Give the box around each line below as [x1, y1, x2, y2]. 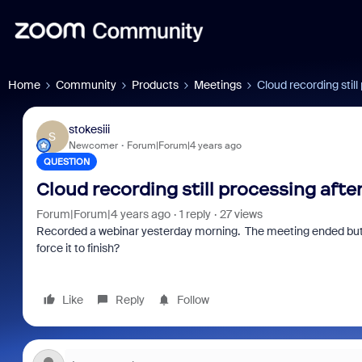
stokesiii [68, 121, 110, 137]
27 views [219, 207, 263, 221]
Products [132, 78, 179, 92]
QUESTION [43, 156, 90, 167]
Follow [176, 293, 209, 307]
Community [56, 78, 116, 92]
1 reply [179, 207, 211, 221]
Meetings [194, 78, 242, 92]
